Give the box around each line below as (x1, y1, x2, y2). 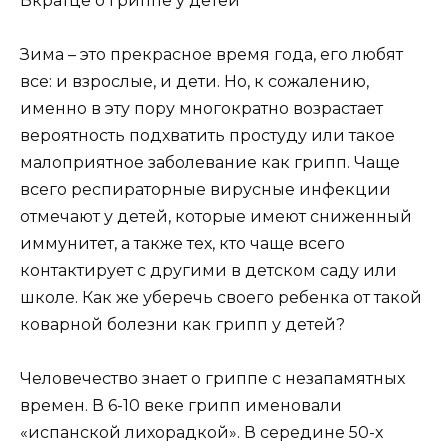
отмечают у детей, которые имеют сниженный (20, 206, 412, 226)
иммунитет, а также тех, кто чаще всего (20, 233, 345, 253)
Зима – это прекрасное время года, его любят (20, 44, 403, 64)
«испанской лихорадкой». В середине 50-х (20, 422, 383, 442)
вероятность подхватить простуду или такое (20, 125, 395, 145)
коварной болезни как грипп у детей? (20, 314, 345, 334)
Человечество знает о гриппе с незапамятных (20, 368, 405, 388)
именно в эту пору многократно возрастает (20, 98, 383, 118)
